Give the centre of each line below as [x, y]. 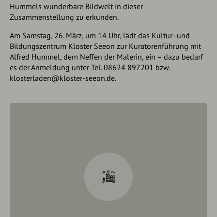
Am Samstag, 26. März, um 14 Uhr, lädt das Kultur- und [100, 35]
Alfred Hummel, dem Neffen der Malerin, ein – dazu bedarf [106, 57]
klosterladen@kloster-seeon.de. [63, 78]
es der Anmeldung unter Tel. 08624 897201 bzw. [90, 67]
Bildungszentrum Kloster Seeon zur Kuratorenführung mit [105, 46]
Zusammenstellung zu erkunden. [64, 17]
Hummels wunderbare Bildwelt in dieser [76, 6]
